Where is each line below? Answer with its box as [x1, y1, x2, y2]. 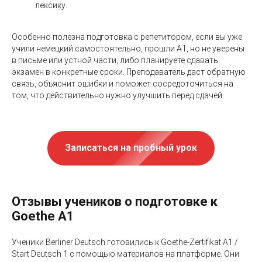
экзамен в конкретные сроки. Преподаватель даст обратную [12, 67, 246, 77]
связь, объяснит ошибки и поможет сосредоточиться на [12, 78, 233, 88]
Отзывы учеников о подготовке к [12, 194, 218, 209]
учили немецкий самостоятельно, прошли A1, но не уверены [12, 43, 244, 53]
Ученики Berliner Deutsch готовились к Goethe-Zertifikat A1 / [12, 237, 238, 247]
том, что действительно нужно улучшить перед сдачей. [12, 90, 224, 100]
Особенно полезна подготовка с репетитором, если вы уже [12, 32, 242, 42]
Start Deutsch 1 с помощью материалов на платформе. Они [12, 249, 239, 259]
